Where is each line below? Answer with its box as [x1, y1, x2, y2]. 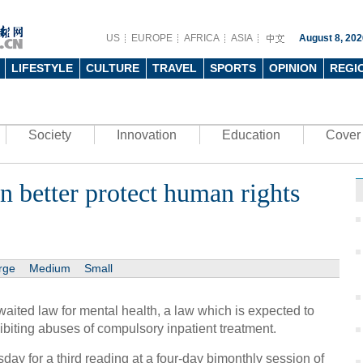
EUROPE [131, 32, 173, 44]
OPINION [269, 62, 317, 75]
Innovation [117, 128, 177, 142]
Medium [29, 262, 70, 275]
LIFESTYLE [11, 62, 73, 75]
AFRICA [184, 32, 220, 44]
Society [28, 128, 71, 142]
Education [222, 128, 280, 142]
